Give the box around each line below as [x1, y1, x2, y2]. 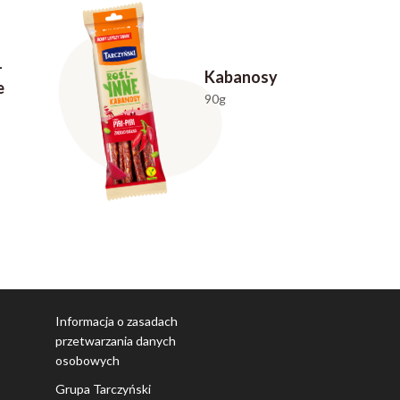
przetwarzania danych [55, 332, 177, 348]
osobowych [55, 352, 121, 368]
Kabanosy [204, 67, 278, 87]
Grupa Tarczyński [55, 380, 152, 396]
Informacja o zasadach [55, 312, 179, 329]
